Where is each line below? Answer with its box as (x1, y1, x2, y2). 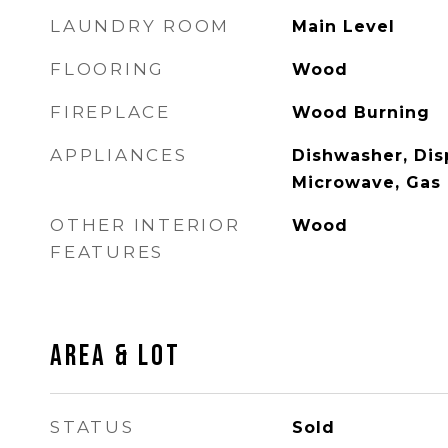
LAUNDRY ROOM (50, 16, 230, 36)
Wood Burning (291, 103, 430, 122)
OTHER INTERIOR (50, 215, 241, 235)
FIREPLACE (50, 102, 171, 122)
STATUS (50, 417, 135, 437)
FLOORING (50, 59, 165, 79)
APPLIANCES (50, 145, 188, 165)
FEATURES (50, 242, 164, 262)
